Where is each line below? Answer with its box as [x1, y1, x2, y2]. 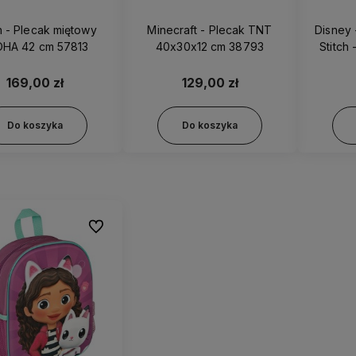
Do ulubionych [88, 219, 155, 232]
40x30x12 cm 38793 [229, 39, 264, 53]
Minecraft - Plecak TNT [147, 22, 209, 37]
